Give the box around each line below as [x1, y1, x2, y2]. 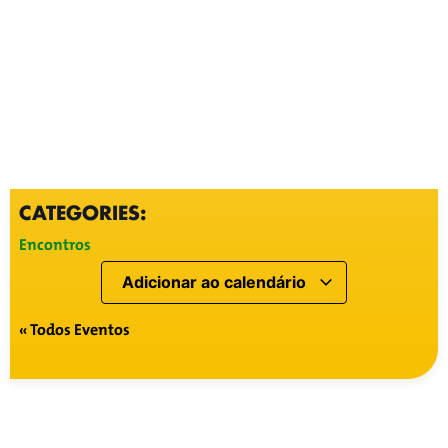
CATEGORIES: [18, 198, 147, 228]
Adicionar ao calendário [122, 272, 310, 293]
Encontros [18, 231, 91, 258]
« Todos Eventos [18, 316, 130, 343]
